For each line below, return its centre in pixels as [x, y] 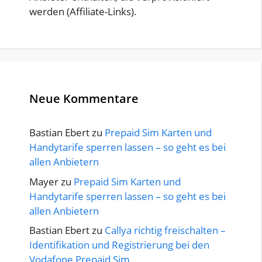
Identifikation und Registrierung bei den [119, 245]
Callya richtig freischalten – [165, 230]
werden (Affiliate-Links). [83, 12]
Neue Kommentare [84, 99]
